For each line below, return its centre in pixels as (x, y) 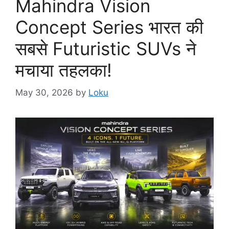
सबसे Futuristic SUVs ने (106, 48)
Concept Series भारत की (109, 27)
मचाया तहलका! (64, 70)
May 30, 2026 (44, 93)
